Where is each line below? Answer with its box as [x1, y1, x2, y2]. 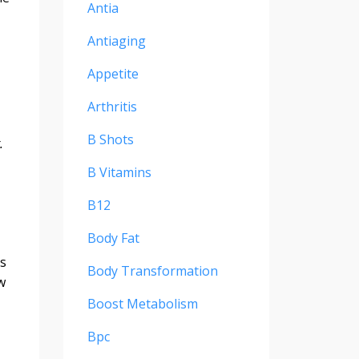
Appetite [87, 65, 139, 83]
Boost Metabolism [87, 295, 198, 313]
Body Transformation [87, 262, 218, 280]
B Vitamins [87, 163, 151, 182]
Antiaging [87, 32, 146, 50]
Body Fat [87, 229, 139, 248]
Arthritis [87, 98, 137, 116]
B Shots [87, 131, 134, 149]
